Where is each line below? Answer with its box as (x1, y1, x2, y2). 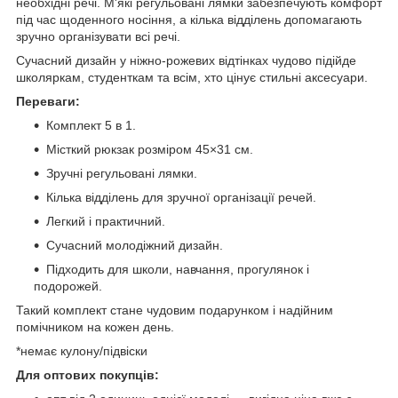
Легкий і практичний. (46, 213, 165, 228)
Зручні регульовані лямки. (46, 165, 197, 180)
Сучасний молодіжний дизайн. (46, 237, 223, 252)
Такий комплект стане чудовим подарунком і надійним (16, 302, 333, 317)
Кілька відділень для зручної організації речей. (46, 189, 316, 204)
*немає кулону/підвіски (16, 343, 147, 358)
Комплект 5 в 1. (46, 117, 136, 132)
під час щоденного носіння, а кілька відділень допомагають (16, 12, 362, 27)
